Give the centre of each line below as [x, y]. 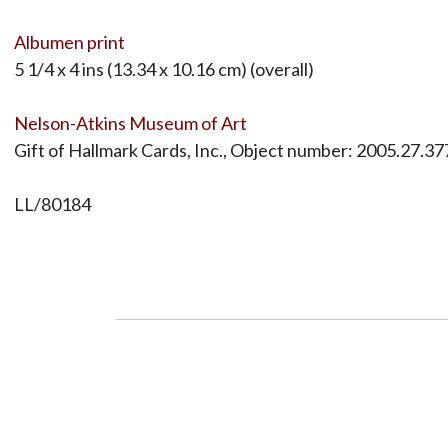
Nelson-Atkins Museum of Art [130, 122]
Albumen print [69, 41]
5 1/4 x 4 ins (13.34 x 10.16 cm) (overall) [163, 68]
